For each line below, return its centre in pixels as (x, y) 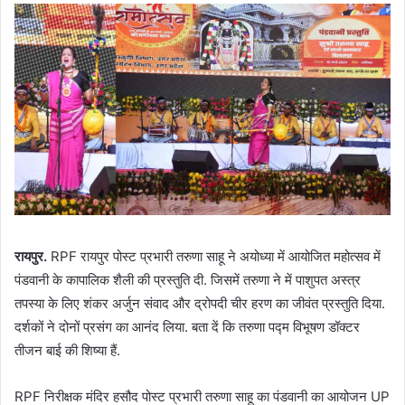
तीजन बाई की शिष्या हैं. (67, 351)
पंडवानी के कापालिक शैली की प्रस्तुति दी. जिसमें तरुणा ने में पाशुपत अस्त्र (188, 280)
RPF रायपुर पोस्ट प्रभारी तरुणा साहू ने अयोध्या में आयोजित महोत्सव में (214, 257)
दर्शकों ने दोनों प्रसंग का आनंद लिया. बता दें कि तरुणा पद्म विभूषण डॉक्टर (187, 327)
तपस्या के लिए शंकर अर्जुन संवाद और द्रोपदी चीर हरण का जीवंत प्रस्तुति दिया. (200, 304)
